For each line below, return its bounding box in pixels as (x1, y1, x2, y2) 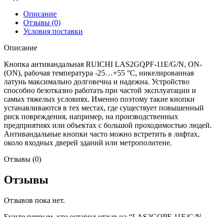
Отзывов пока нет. (4, 196, 65, 204)
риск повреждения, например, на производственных (4, 112, 178, 121)
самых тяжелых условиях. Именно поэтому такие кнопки (4, 94, 195, 103)
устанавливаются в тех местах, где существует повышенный (4, 103, 204, 112)
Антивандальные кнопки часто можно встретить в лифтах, (4, 129, 200, 138)
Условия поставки (23, 27, 83, 35)
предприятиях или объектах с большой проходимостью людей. (4, 121, 212, 129)
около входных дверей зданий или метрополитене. (4, 138, 172, 147)
